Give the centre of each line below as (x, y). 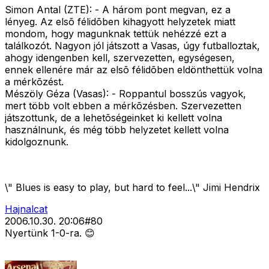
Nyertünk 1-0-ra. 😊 (50, 233)
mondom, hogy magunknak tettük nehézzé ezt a (116, 34)
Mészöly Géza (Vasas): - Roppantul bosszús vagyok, (125, 94)
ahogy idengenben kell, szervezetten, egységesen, (120, 58)
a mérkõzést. (34, 82)
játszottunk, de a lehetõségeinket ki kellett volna (113, 118)
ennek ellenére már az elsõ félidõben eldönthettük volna (134, 70)
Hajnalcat (26, 209)
